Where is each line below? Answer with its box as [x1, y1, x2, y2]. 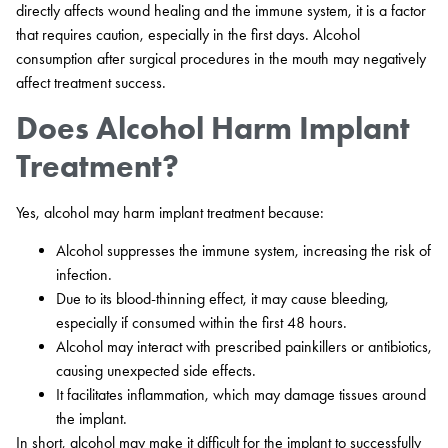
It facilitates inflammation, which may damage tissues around [56, 385, 426, 405]
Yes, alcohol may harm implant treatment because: [16, 202, 324, 222]
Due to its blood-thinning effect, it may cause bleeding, [56, 289, 389, 309]
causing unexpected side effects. [56, 361, 256, 381]
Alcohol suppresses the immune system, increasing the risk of [56, 241, 431, 261]
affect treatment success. [16, 72, 166, 92]
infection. [56, 265, 112, 285]
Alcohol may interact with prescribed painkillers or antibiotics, [56, 337, 432, 357]
